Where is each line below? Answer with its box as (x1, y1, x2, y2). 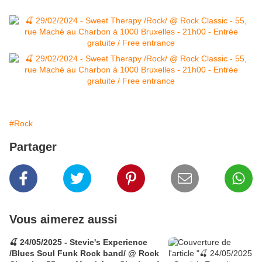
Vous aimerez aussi (9, 213, 118, 226)
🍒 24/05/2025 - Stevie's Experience (9, 237, 147, 247)
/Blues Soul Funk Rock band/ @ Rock (9, 249, 159, 258)
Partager (9, 140, 57, 154)
